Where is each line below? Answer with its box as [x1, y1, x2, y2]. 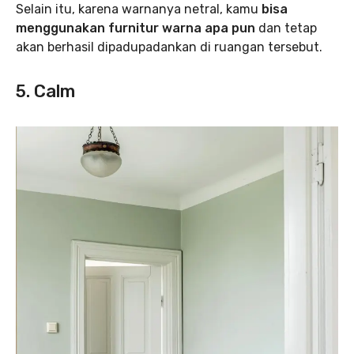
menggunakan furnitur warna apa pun [16, 20, 255, 36]
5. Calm [16, 80, 75, 102]
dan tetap [255, 20, 317, 36]
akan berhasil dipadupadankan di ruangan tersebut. [16, 39, 322, 55]
